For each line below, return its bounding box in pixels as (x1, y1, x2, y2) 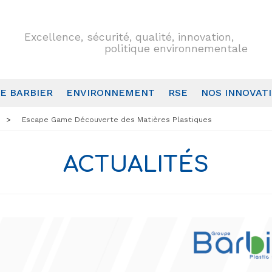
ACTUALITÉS (63, 152, 209, 177)
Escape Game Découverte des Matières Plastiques (21, 115, 212, 124)
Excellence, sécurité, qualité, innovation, (24, 31, 234, 44)
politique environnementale (104, 42, 248, 55)
